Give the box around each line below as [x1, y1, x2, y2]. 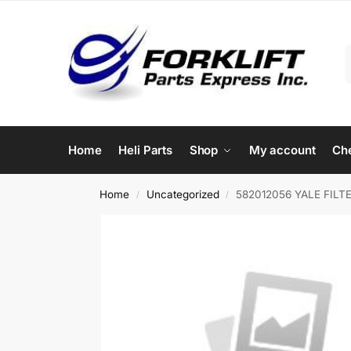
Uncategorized [146, 188, 219, 201]
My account [248, 143, 316, 157]
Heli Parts [118, 143, 173, 157]
